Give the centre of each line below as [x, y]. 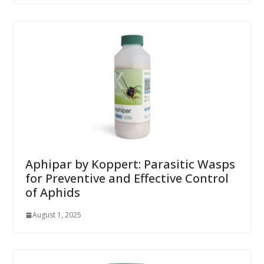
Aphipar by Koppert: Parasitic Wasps [130, 164]
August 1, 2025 [57, 215]
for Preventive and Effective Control [127, 179]
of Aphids [52, 193]
